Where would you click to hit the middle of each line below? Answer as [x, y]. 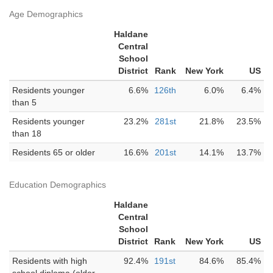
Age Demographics [46, 14]
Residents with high [50, 261]
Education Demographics [58, 185]
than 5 [24, 102]
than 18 [27, 133]
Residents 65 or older [54, 152]
